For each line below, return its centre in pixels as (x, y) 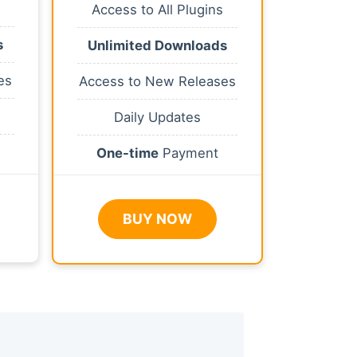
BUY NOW (157, 218)
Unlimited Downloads (157, 45)
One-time (127, 153)
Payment (188, 153)
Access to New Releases (157, 81)
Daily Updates (157, 117)
